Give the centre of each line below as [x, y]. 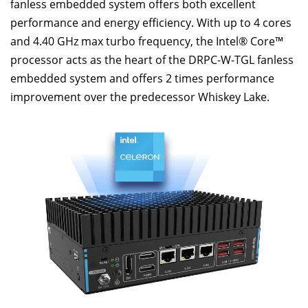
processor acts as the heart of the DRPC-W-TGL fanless [152, 60]
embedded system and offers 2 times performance [142, 78]
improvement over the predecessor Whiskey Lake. [140, 97]
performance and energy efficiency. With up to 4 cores [151, 23]
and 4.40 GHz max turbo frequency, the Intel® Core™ [147, 41]
